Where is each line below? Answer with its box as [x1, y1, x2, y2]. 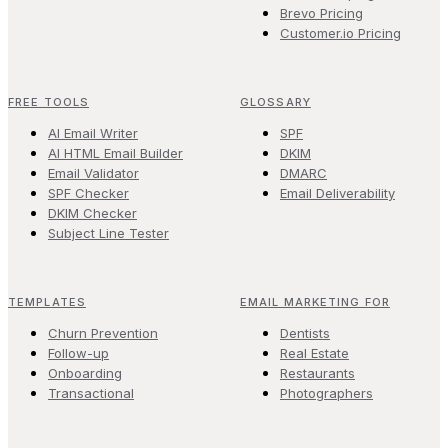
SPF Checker [48, 184, 129, 201]
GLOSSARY [240, 94, 311, 109]
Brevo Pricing [280, 4, 363, 21]
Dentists [280, 324, 330, 341]
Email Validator [48, 164, 139, 181]
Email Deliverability [280, 184, 395, 201]
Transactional [48, 384, 134, 401]
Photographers [280, 384, 373, 401]
